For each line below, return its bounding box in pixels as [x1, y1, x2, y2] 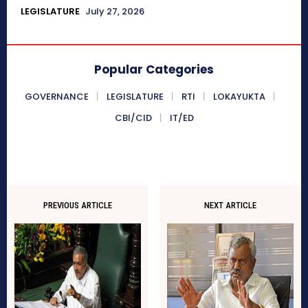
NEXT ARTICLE [203, 199, 256, 210]
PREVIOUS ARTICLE [43, 199, 113, 210]
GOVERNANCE [25, 89, 89, 103]
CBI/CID [114, 111, 152, 124]
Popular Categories [94, 60, 214, 78]
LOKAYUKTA [213, 89, 265, 103]
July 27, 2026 [85, 4, 144, 18]
